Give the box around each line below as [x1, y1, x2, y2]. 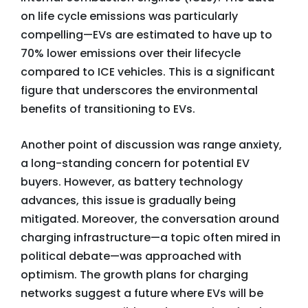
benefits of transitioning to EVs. [21, 101, 195, 117]
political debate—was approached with [21, 248, 241, 264]
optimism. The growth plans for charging [21, 267, 248, 283]
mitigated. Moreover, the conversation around [21, 211, 279, 227]
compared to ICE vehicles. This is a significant [21, 64, 275, 80]
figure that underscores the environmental [21, 82, 258, 98]
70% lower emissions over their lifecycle [21, 45, 241, 61]
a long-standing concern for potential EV [21, 155, 250, 171]
